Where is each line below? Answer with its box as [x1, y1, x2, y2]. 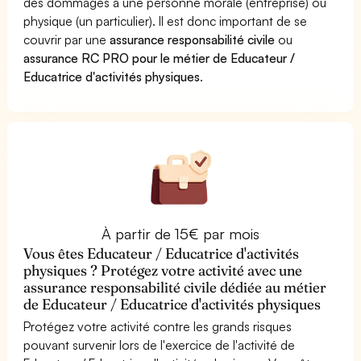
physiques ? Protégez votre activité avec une [23, 260, 303, 280]
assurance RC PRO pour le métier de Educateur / [23, 49, 296, 66]
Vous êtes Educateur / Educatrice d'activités [23, 243, 300, 263]
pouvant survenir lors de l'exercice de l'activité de [23, 336, 296, 353]
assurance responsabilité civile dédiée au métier [23, 277, 327, 297]
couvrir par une [23, 31, 110, 48]
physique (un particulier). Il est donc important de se [23, 12, 308, 29]
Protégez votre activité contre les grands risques [23, 317, 293, 334]
